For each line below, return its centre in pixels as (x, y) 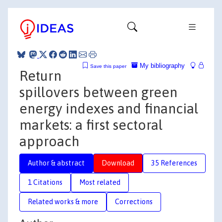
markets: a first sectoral (91, 125)
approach (49, 141)
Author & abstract (56, 163)
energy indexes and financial (109, 108)
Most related (100, 182)
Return (40, 76)
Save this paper (108, 66)
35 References (174, 163)
